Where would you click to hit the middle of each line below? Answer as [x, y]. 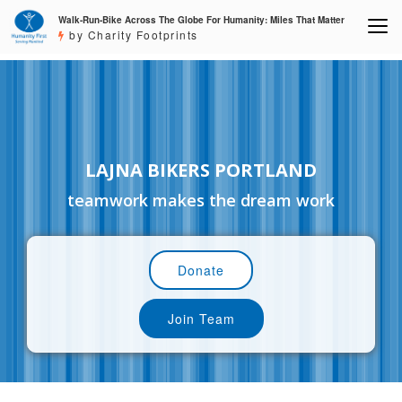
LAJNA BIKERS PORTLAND [201, 170]
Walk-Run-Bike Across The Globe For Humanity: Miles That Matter [202, 20]
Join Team [201, 319]
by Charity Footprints [131, 35]
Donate [201, 271]
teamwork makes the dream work [201, 201]
